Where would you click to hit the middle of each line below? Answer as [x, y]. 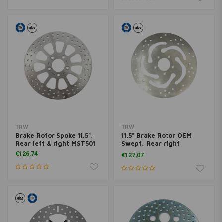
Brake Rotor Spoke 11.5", [54, 135]
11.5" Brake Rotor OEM [156, 135]
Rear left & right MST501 [55, 143]
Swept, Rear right [150, 143]
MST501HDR [140, 151]
